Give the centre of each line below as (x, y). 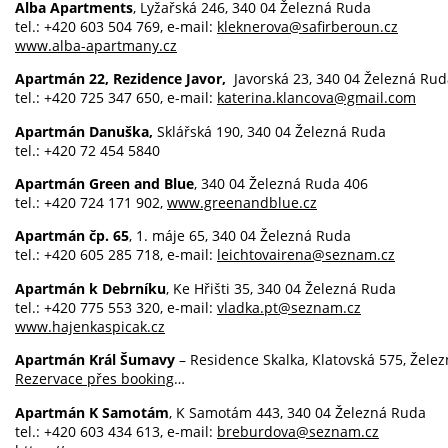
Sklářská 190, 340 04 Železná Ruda (269, 131)
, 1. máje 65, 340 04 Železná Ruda (240, 236)
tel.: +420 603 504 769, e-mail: (116, 26)
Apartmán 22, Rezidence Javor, (124, 79)
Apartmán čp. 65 (72, 236)
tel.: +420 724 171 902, (91, 202)
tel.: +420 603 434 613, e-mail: (116, 431)
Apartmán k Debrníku (90, 288)
